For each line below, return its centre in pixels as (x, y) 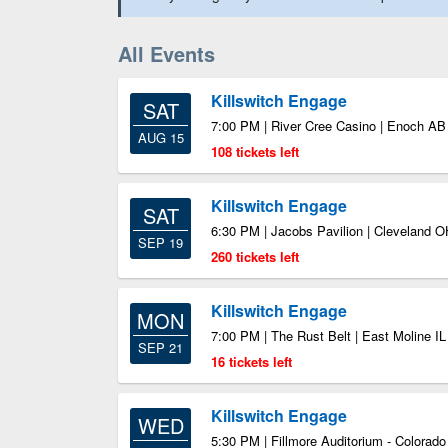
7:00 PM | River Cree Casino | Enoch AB (328, 125)
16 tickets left (251, 361)
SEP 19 (160, 242)
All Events (166, 53)
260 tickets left (255, 256)
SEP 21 (160, 347)
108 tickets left (255, 151)
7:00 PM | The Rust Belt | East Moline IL (328, 335)
